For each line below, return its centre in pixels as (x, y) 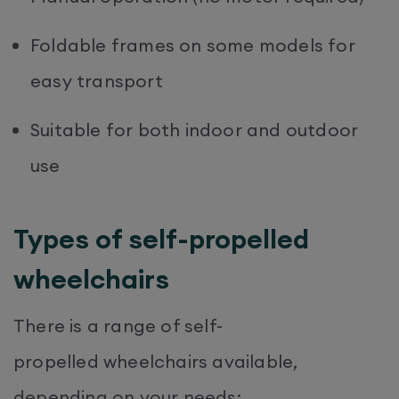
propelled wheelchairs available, (156, 361)
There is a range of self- (118, 325)
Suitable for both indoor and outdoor (195, 129)
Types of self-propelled (161, 238)
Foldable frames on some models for (193, 45)
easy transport (99, 80)
